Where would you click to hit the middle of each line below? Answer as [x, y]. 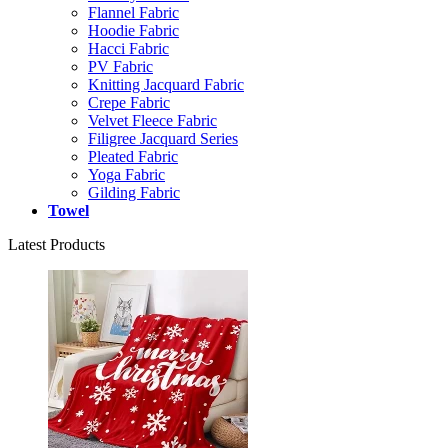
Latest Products [56, 244]
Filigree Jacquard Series [163, 138]
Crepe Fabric [129, 102]
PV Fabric [120, 66]
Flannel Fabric [133, 12]
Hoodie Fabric [133, 30]
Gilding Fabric [134, 192]
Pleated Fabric [133, 156]
